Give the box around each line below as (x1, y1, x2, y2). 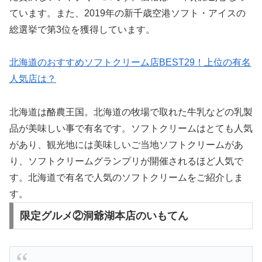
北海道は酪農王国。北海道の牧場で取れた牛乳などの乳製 (9, 107, 253, 118)
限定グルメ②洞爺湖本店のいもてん (19, 210, 188, 222)
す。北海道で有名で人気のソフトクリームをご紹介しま (9, 173, 243, 183)
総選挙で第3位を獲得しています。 (9, 24, 155, 35)
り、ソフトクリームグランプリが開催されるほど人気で (9, 156, 243, 167)
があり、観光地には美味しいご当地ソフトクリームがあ (9, 140, 243, 150)
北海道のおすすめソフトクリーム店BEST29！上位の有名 (9, 57, 251, 68)
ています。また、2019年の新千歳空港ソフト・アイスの (9, 8, 246, 18)
